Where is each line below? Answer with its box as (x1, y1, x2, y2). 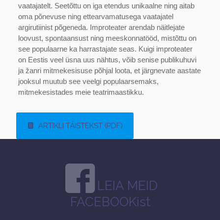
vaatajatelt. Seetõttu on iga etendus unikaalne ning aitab (18, 2, 194, 10)
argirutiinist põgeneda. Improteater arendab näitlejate (18, 24, 185, 31)
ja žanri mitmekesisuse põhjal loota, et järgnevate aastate (18, 67, 201, 75)
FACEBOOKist (70, 194, 150, 209)
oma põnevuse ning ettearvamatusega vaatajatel (18, 13, 173, 21)
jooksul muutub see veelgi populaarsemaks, (18, 78, 159, 85)
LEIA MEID (97, 178, 158, 193)
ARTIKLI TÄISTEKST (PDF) (34, 121, 123, 130)
